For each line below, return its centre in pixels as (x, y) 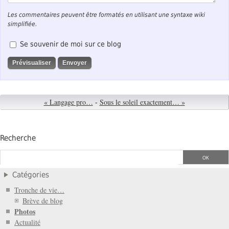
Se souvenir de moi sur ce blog (71, 44)
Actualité (27, 222)
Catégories (31, 175)
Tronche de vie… (39, 190)
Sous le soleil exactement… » (142, 102)
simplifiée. (22, 24)
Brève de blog (43, 201)
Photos (25, 212)
